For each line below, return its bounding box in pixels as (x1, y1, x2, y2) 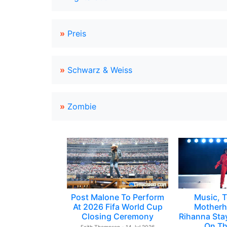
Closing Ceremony (82, 211, 154, 221)
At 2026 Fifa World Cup (72, 202, 163, 212)
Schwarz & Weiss (67, 65, 132, 75)
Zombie (67, 101, 96, 111)
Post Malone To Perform (71, 192, 164, 202)
